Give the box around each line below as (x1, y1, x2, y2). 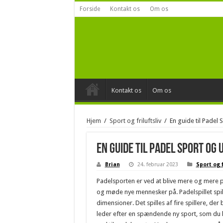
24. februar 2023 (137, 161, 178, 168)
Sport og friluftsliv (109, 117, 161, 125)
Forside (79, 5, 100, 12)
